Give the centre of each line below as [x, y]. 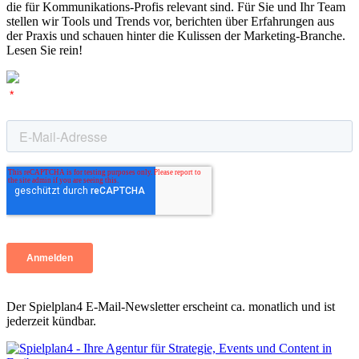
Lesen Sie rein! [44, 50]
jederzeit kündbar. [51, 321]
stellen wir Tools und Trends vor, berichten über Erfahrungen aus [170, 22]
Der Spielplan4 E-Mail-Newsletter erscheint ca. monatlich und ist [171, 307]
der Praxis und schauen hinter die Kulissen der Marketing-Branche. [176, 36]
